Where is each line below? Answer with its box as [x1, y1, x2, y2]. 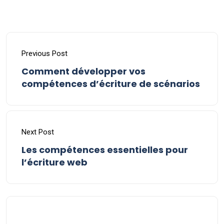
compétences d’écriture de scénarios [21, 77, 200, 90]
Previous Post [21, 49, 67, 58]
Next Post [21, 127, 54, 137]
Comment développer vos [21, 65, 145, 78]
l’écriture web [21, 156, 87, 169]
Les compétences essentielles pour [21, 143, 188, 156]
